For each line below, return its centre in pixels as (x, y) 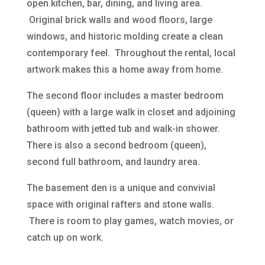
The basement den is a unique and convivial (121, 188)
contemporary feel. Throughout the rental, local (131, 53)
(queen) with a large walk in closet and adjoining (131, 112)
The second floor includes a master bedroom (125, 95)
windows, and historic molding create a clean (125, 36)
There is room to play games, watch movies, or (130, 221)
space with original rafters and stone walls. (120, 204)
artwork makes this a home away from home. (125, 69)
